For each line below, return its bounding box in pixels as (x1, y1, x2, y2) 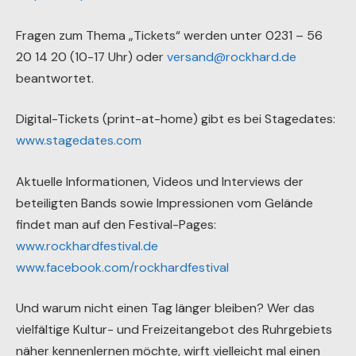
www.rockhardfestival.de (16, 237, 158, 254)
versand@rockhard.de (167, 48, 296, 65)
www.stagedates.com (16, 132, 141, 149)
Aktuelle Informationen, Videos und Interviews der (16, 172, 304, 190)
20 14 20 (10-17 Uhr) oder (16, 48, 167, 65)
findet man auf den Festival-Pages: (16, 215, 216, 233)
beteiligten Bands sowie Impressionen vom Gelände (16, 194, 313, 211)
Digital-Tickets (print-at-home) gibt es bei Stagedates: (16, 110, 335, 128)
